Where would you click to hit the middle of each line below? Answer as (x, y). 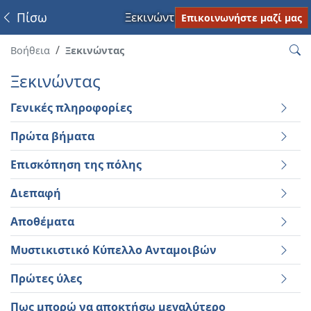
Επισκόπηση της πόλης (76, 165)
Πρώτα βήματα (52, 136)
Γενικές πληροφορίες (71, 108)
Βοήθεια (30, 50)
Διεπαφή (36, 193)
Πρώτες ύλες (46, 278)
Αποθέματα (42, 221)
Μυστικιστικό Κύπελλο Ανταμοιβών (114, 250)
